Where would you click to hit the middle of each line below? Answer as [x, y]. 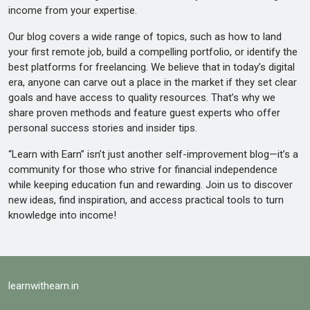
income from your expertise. [73, 10]
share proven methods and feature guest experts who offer [144, 112]
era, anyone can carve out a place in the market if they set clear [153, 82]
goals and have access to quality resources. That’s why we [142, 97]
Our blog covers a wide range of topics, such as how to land [145, 36]
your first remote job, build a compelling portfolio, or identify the [153, 52]
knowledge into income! [62, 215]
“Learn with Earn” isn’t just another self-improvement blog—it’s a [153, 154]
